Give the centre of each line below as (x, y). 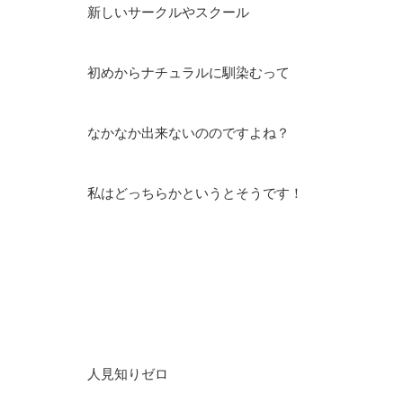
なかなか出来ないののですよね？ (188, 133)
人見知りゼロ (128, 374)
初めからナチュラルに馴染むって (188, 73)
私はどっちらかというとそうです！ (195, 193)
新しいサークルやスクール (168, 13)
